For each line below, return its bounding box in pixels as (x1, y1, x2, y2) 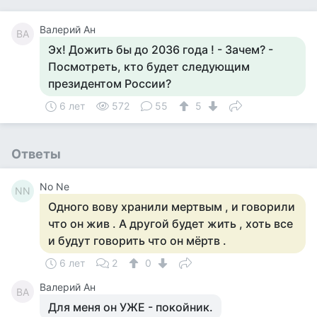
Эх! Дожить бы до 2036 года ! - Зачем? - (48, 42, 273, 57)
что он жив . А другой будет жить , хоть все (48, 217, 293, 231)
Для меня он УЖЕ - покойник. (48, 300, 213, 314)
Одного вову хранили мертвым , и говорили (48, 200, 295, 214)
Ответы (11, 146, 61, 161)
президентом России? (48, 76, 171, 91)
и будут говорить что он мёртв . (48, 234, 226, 248)
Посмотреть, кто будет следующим (48, 59, 250, 74)
